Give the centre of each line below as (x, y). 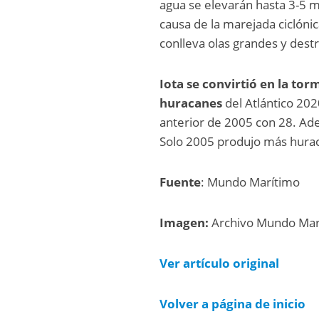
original (256, 263)
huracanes (191, 103)
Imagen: (186, 223)
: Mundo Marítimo (251, 182)
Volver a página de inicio (233, 304)
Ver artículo (197, 263)
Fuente (181, 182)
